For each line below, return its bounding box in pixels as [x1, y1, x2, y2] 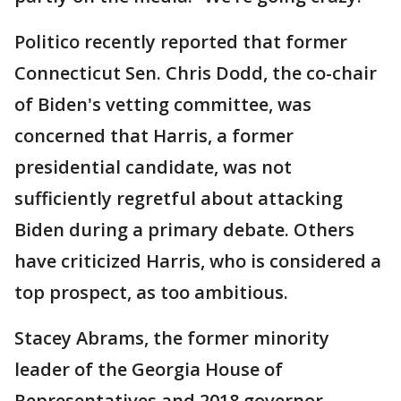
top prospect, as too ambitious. [14, 280, 288, 305]
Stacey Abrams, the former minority [14, 326, 329, 351]
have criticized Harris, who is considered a [14, 249, 381, 274]
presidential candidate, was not [14, 155, 292, 180]
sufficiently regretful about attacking [14, 186, 343, 211]
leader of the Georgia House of [14, 357, 283, 382]
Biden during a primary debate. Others [14, 218, 354, 243]
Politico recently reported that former [14, 30, 347, 55]
